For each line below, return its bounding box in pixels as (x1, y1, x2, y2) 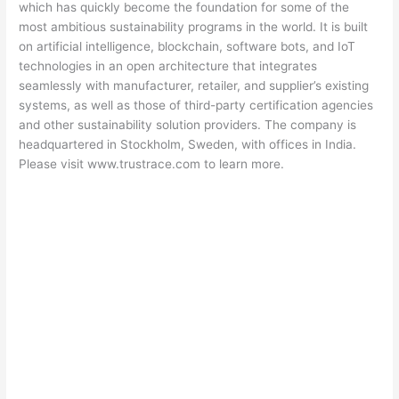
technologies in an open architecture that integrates (19, 58, 318, 73)
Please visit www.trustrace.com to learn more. (19, 156, 285, 171)
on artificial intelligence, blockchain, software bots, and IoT (19, 38, 356, 53)
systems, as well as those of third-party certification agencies (19, 97, 374, 112)
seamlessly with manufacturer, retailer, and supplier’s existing (19, 77, 370, 93)
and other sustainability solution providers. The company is (19, 117, 357, 132)
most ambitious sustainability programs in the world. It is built (19, 19, 369, 34)
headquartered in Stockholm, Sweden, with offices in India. (19, 136, 357, 151)
